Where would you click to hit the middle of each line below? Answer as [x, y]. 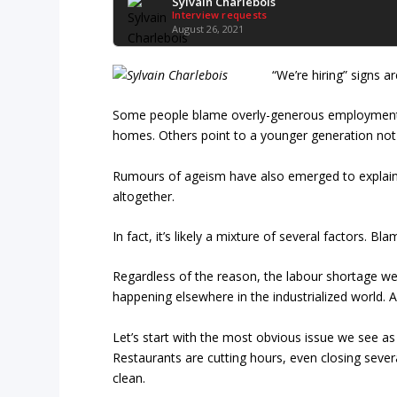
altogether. [144, 196]
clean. [129, 378]
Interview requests [220, 14]
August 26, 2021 [208, 28]
